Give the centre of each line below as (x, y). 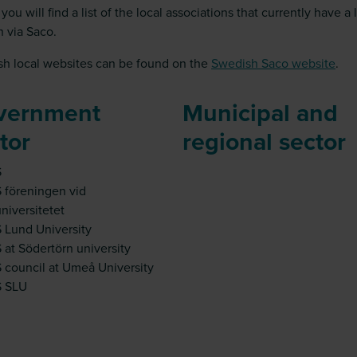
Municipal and (260, 112)
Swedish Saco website (273, 63)
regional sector (264, 141)
